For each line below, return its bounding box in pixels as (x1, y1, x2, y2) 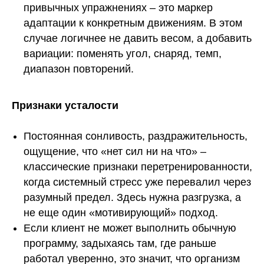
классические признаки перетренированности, (24, 161, 252, 173)
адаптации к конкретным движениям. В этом (24, 17, 242, 29)
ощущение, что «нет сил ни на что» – (24, 146, 206, 158)
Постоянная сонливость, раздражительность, (24, 130, 247, 143)
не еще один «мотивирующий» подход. (24, 207, 218, 219)
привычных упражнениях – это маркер (24, 2, 213, 14)
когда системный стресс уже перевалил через (24, 176, 251, 189)
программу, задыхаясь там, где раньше (24, 237, 216, 250)
